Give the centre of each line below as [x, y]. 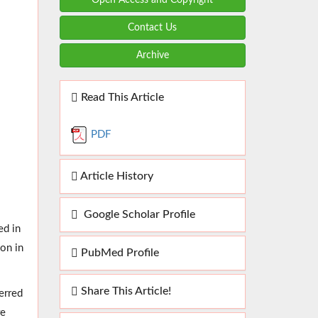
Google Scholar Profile [136, 214]
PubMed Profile [118, 252]
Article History [115, 176]
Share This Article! [124, 291]
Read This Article [121, 97]
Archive [152, 55]
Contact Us [153, 27]
